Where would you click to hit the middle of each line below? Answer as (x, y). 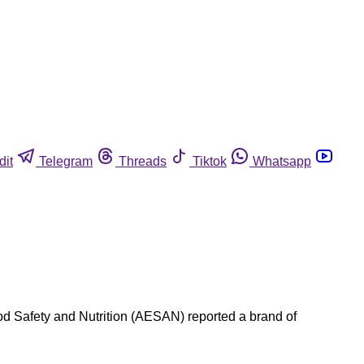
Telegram (66, 161)
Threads (143, 161)
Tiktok (210, 161)
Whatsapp (282, 161)
